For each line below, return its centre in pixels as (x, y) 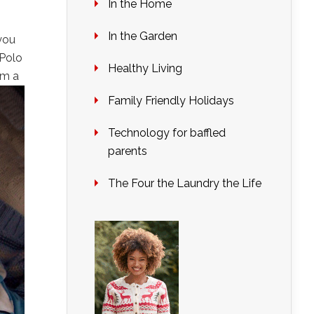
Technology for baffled (167, 133)
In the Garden (143, 36)
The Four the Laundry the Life (185, 183)
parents (128, 151)
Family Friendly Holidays (171, 101)
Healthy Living (145, 68)
